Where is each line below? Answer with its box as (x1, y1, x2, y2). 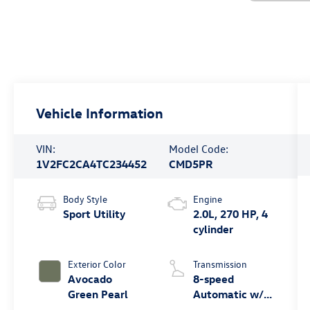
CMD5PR (168, 156, 213, 171)
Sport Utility (63, 206, 126, 221)
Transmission (192, 257, 247, 271)
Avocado (68, 271, 113, 286)
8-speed (192, 271, 234, 286)
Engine (192, 192, 222, 206)
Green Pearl (68, 286, 129, 301)
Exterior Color (68, 257, 127, 271)
